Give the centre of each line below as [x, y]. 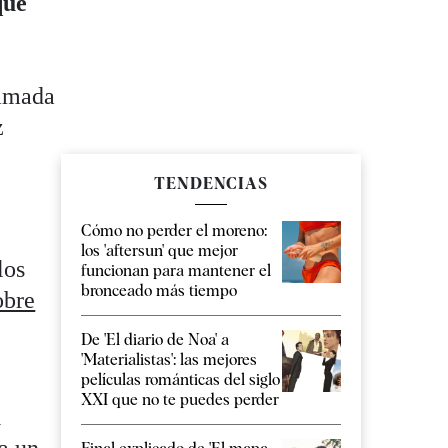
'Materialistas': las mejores [169, 360]
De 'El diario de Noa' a [155, 340]
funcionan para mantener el [176, 271]
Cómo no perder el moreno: [174, 231]
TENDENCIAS [211, 184]
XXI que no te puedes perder [180, 400]
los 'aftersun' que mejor [159, 251]
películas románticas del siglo [180, 380]
